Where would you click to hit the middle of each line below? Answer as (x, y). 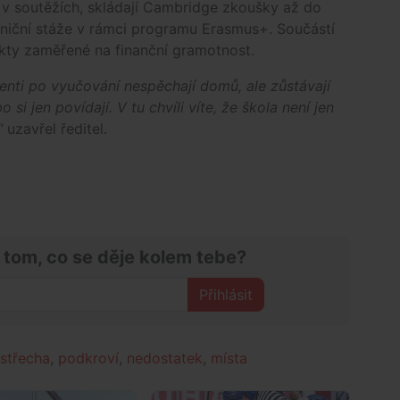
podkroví (88, 358)
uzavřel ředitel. (55, 128)
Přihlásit (226, 294)
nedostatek (165, 358)
